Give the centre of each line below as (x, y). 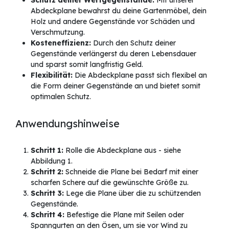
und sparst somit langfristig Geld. (87, 65)
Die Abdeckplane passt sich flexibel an (140, 75)
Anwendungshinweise (67, 124)
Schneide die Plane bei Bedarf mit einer (131, 172)
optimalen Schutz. (61, 97)
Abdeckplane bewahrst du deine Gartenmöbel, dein (119, 11)
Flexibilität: (52, 75)
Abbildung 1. (52, 161)
